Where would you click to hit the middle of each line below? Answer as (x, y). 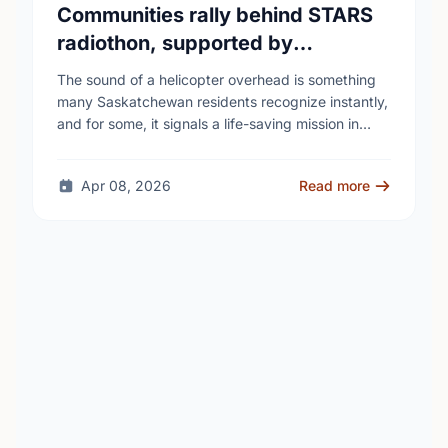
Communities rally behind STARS (215, 15)
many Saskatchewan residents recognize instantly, (222, 101)
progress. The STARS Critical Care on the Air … (210, 145)
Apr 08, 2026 (125, 185)
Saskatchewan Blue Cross (183, 71)
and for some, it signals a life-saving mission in (208, 123)
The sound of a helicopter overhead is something (216, 79)
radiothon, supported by (175, 43)
